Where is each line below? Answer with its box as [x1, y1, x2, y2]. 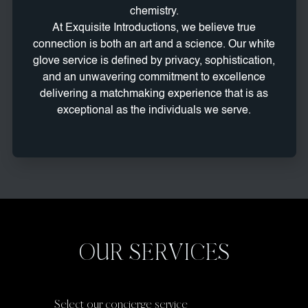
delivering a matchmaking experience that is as [40, 89, 268, 100]
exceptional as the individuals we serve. [57, 105, 251, 117]
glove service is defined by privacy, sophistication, [33, 56, 275, 67]
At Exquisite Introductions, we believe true [52, 23, 256, 34]
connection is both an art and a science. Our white [33, 39, 275, 51]
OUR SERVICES [78, 237, 230, 268]
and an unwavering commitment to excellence [43, 72, 265, 84]
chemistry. [129, 6, 179, 18]
